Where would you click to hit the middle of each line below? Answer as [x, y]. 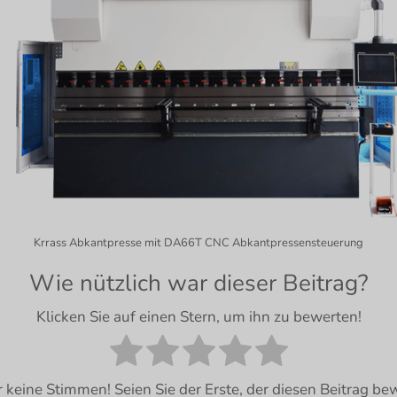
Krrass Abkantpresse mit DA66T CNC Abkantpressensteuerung [198, 243]
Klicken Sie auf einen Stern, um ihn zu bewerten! [198, 317]
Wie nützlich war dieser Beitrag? [198, 283]
